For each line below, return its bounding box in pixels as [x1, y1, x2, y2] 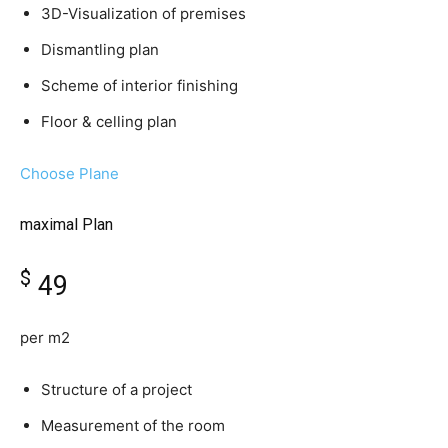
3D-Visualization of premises [41, 4, 246, 24]
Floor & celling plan [41, 112, 177, 132]
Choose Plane [20, 164, 119, 184]
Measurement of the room [41, 416, 225, 436]
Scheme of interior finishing [41, 76, 238, 96]
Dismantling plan [41, 40, 159, 60]
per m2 [20, 328, 70, 348]
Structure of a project [41, 380, 192, 400]
